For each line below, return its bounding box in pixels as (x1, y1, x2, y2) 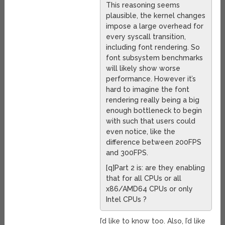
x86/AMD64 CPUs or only (106, 185, 193, 193)
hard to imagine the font (106, 85, 190, 94)
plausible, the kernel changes (106, 12, 206, 20)
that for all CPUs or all (106, 174, 182, 183)
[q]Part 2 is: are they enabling (106, 164, 205, 172)
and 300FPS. (106, 149, 149, 157)
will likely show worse (106, 64, 181, 73)
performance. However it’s (106, 75, 196, 83)
